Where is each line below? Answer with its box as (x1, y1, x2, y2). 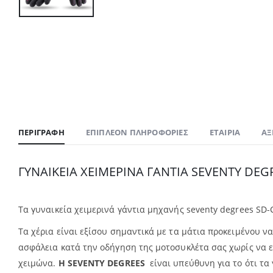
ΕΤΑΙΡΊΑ (209, 126, 241, 138)
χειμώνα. (18, 257, 58, 269)
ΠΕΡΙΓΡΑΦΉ (18, 126, 65, 138)
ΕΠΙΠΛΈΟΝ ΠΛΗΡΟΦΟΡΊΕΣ (85, 126, 188, 138)
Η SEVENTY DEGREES (58, 257, 147, 269)
